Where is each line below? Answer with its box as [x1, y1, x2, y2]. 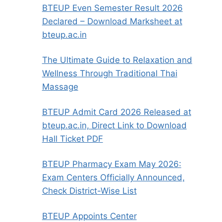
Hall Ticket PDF [42, 134, 103, 144]
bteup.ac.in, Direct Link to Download [42, 120, 187, 131]
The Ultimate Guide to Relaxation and [42, 55, 192, 65]
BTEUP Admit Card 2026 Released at [42, 107, 191, 117]
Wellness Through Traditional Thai [42, 68, 177, 79]
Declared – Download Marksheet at [42, 16, 182, 27]
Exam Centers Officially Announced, [42, 172, 185, 183]
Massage [42, 82, 78, 92]
